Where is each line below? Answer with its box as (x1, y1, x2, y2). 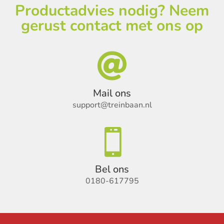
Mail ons (93, 86, 131, 100)
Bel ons (95, 162, 129, 176)
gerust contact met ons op (21, 15, 203, 36)
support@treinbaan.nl (72, 99, 152, 110)
